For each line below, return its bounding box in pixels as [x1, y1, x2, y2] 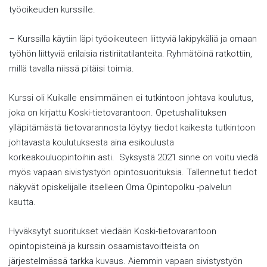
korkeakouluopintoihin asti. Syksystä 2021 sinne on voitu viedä [9, 152, 258, 163]
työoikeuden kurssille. [9, 4, 95, 15]
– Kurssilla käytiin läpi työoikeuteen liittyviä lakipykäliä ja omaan [9, 33, 257, 44]
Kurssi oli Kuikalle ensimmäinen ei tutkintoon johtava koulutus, [9, 92, 253, 103]
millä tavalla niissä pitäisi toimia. [9, 63, 134, 74]
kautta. [9, 197, 36, 207]
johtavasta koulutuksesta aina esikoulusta [9, 137, 174, 148]
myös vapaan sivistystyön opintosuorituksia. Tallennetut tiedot [9, 167, 257, 178]
